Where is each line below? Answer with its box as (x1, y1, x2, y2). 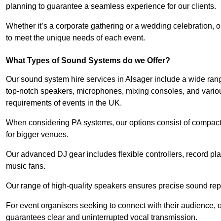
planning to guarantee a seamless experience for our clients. (6, 2, 216, 11)
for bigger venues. (6, 130, 69, 139)
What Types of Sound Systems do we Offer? (6, 56, 170, 65)
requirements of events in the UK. (6, 99, 122, 108)
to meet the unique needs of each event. (6, 34, 145, 42)
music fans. (6, 162, 45, 171)
